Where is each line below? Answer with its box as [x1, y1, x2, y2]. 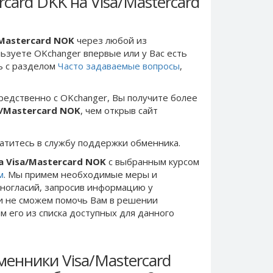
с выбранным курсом [106, 155, 199, 168]
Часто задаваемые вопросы [58, 59, 180, 72]
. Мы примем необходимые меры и [4, 168, 157, 180]
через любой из [74, 34, 147, 46]
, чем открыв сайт [80, 104, 158, 116]
